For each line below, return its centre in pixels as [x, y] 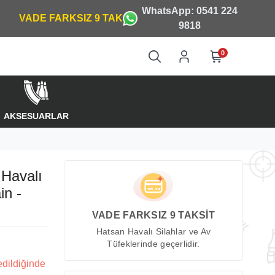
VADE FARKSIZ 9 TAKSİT [153, 215]
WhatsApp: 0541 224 [190, 11]
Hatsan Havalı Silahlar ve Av [153, 232]
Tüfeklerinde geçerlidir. [153, 244]
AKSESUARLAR [36, 116]
